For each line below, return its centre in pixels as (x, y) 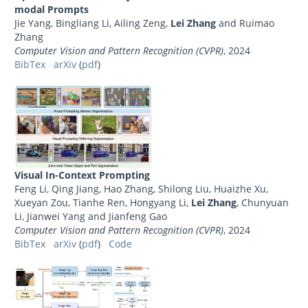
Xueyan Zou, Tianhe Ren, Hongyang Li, (103, 203)
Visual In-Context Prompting (82, 175)
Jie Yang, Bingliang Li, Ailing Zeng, (92, 23)
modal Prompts (52, 10)
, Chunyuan (263, 203)
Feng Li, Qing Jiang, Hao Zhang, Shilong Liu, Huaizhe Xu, (141, 189)
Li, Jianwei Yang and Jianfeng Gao (91, 217)
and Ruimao (245, 23)
